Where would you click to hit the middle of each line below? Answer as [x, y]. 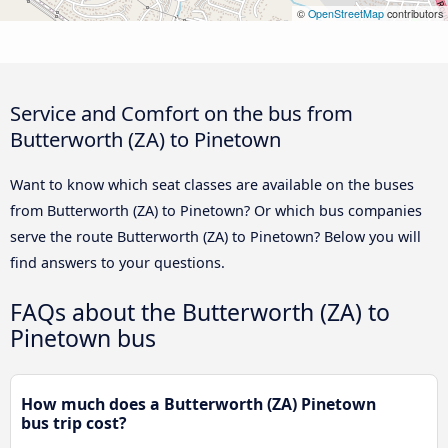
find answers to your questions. [117, 262]
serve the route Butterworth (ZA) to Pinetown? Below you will [215, 236]
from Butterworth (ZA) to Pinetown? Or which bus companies [216, 210]
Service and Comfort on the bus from [181, 112]
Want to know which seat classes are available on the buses [212, 184]
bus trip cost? [74, 423]
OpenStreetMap [346, 13]
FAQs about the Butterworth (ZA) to [200, 312]
